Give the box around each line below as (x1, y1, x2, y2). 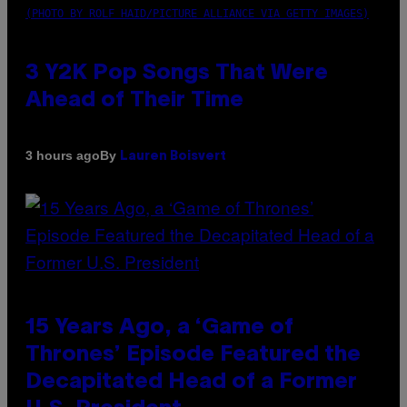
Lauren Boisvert (120, 150, 226, 163)
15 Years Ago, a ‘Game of (25, 317, 293, 338)
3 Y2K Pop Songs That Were (25, 63, 328, 84)
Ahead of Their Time (25, 90, 243, 111)
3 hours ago (25, 148, 100, 164)
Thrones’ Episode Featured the (25, 344, 361, 365)
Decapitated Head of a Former (25, 372, 357, 392)
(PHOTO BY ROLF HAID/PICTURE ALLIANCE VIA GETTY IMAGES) (25, 6, 369, 20)
